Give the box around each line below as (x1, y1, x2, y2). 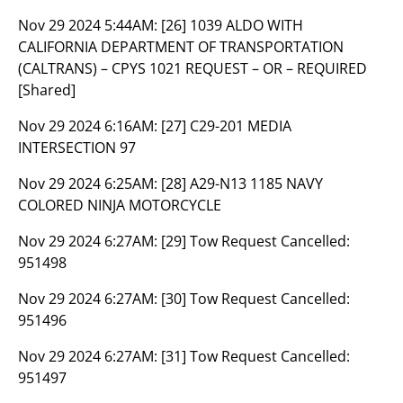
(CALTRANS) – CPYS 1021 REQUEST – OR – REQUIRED (18, 58, 367, 78)
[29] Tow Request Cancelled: (161, 231, 350, 251)
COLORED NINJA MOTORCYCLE (18, 195, 221, 215)
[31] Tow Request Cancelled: (161, 346, 350, 366)
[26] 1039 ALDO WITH (161, 15, 303, 35)
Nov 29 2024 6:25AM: (18, 174, 161, 193)
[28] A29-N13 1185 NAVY (161, 174, 323, 193)
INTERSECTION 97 (18, 138, 136, 157)
